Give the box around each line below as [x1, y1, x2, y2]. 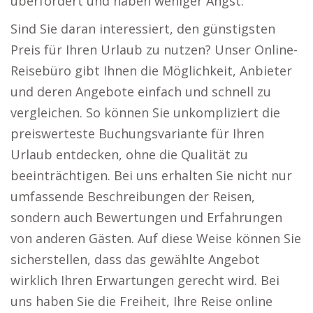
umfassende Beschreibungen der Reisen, [10, 188, 255, 205]
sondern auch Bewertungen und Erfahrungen [10, 209, 282, 226]
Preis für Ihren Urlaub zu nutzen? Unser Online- [10, 41, 298, 58]
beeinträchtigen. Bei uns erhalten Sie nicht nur [10, 167, 292, 184]
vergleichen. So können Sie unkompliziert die [10, 104, 280, 121]
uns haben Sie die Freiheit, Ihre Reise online [10, 293, 272, 310]
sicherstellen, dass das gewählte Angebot [10, 251, 260, 268]
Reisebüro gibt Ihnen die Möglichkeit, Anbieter [10, 62, 292, 79]
